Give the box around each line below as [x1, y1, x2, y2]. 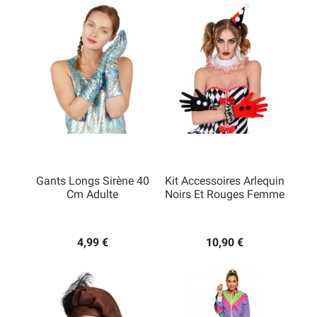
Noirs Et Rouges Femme [165, 188, 284, 202]
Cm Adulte [67, 188, 118, 202]
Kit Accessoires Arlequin [165, 174, 284, 188]
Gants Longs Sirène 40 [35, 174, 149, 188]
